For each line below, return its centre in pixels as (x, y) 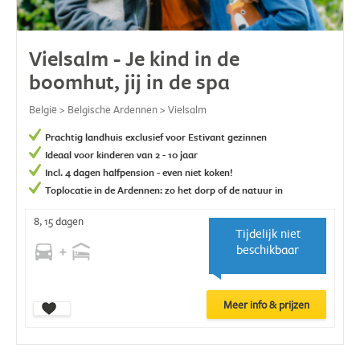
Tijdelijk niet (268, 234)
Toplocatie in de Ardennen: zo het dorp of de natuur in (164, 190)
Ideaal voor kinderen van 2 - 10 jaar (121, 155)
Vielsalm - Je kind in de (134, 59)
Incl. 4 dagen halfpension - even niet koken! (139, 173)
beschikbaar (268, 250)
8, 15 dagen (59, 221)
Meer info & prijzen (266, 305)
